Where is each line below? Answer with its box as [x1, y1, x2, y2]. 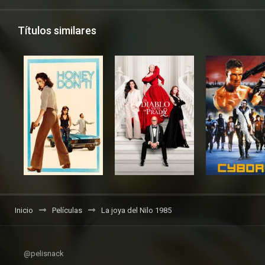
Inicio [15, 206, 33, 215]
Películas [52, 206, 82, 215]
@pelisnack [24, 249, 64, 258]
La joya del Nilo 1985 [101, 206, 172, 215]
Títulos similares [18, 24, 96, 37]
